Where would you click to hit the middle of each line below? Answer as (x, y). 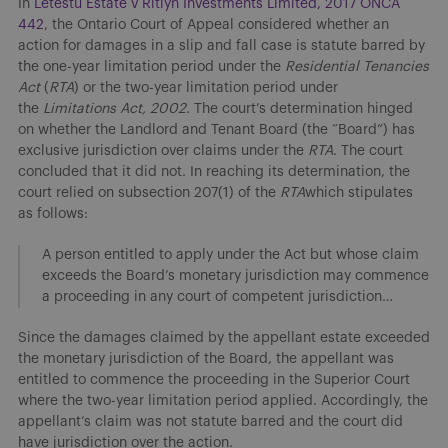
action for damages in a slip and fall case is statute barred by (221, 45)
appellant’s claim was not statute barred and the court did (210, 421)
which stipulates (359, 192)
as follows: (53, 213)
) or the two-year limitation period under (206, 87)
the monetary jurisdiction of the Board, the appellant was (206, 358)
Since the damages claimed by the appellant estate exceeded (224, 337)
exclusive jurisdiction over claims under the (163, 150)
